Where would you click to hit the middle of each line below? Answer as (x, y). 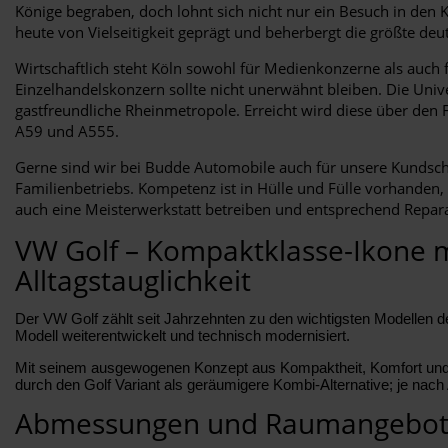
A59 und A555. (67, 130)
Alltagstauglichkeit (133, 279)
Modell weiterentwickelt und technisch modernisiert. (182, 335)
